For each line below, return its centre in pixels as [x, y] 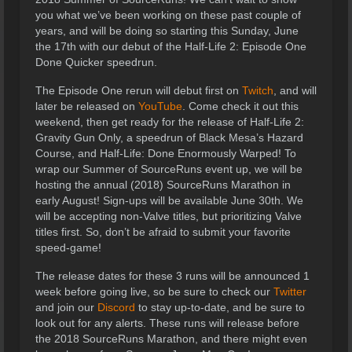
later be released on [87, 106]
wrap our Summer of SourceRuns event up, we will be [169, 169]
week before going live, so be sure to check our [154, 291]
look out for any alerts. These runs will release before [167, 323]
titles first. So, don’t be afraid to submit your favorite [163, 231]
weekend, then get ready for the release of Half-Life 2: [170, 121]
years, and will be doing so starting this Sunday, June [167, 30]
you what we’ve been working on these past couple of [168, 15]
